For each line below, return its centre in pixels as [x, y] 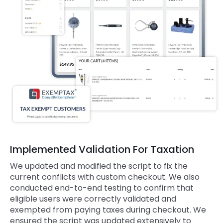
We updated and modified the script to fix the [99, 166]
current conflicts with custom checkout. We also [105, 177]
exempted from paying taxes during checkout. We [108, 210]
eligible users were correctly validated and [93, 199]
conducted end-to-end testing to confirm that [102, 188]
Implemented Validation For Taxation [102, 150]
